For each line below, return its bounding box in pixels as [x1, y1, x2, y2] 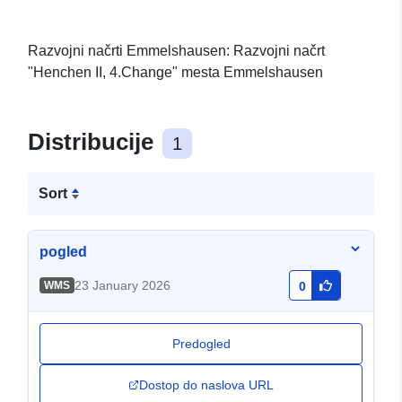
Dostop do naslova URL [139, 378, 274, 393]
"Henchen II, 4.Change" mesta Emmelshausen [28, 65, 323, 81]
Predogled [171, 336, 231, 352]
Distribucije [28, 128, 160, 156]
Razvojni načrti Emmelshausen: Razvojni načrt [28, 43, 325, 59]
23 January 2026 [74, 278, 170, 293]
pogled [39, 244, 87, 260]
